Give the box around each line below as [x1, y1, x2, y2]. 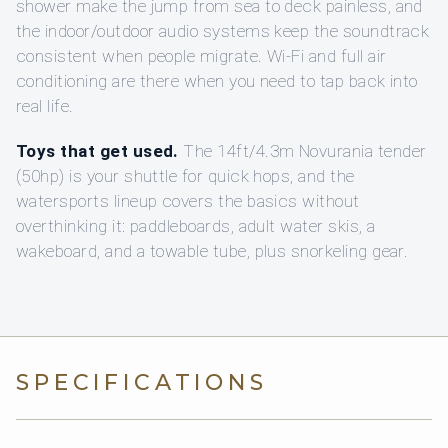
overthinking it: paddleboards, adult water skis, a [16, 216, 376, 237]
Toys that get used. [16, 141, 179, 162]
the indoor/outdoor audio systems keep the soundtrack [16, 21, 430, 42]
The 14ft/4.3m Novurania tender [178, 141, 427, 162]
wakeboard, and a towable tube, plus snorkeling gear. [16, 241, 409, 262]
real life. [16, 96, 74, 117]
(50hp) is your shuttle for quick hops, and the [16, 166, 355, 187]
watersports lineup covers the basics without [16, 191, 360, 212]
